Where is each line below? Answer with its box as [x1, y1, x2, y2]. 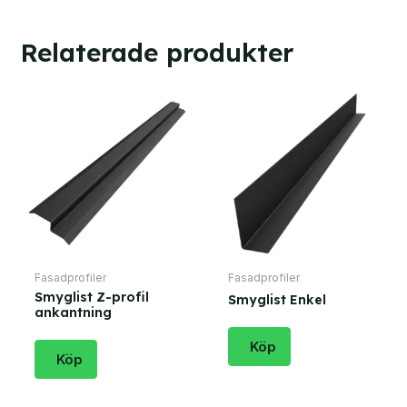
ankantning [35, 304, 113, 322]
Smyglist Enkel [227, 292, 326, 309]
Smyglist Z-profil [35, 289, 150, 306]
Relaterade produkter [19, 36, 293, 69]
